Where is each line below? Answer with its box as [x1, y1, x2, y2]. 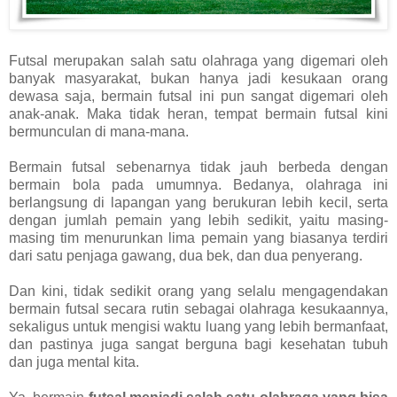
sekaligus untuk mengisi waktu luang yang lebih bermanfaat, [9, 319, 388, 335]
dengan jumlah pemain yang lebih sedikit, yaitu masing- [9, 213, 388, 229]
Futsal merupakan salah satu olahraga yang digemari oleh [9, 53, 388, 69]
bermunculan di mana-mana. [9, 124, 189, 140]
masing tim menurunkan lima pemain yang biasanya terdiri [9, 230, 388, 246]
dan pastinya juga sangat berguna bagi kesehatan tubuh [9, 337, 388, 353]
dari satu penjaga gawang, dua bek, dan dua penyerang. [9, 248, 362, 264]
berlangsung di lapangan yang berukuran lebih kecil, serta [9, 195, 388, 211]
